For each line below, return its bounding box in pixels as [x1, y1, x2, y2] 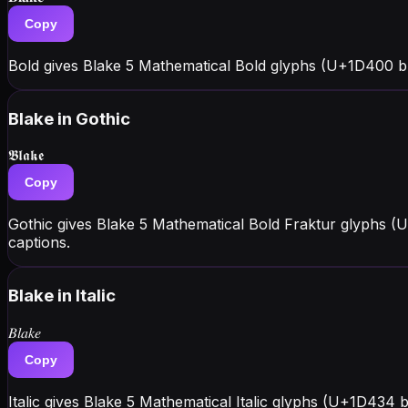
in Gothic [57, 107, 130, 129]
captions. [8, 233, 70, 252]
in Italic [57, 285, 116, 307]
